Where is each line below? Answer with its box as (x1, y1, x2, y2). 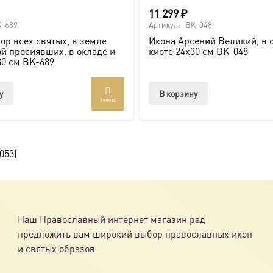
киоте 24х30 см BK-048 (149, 44, 248, 57)
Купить (99, 96, 116, 103)
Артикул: (149, 19, 182, 30)
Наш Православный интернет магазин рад (18, 212, 206, 225)
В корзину (158, 88, 197, 99)
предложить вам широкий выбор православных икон (18, 227, 253, 240)
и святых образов (18, 241, 96, 255)
